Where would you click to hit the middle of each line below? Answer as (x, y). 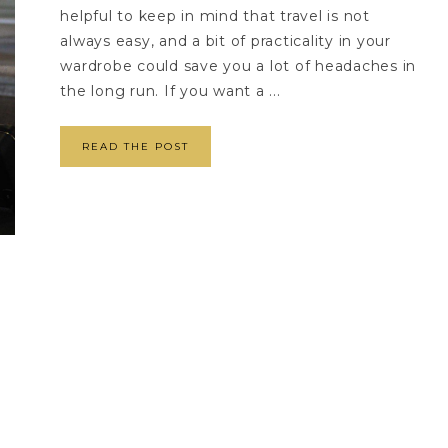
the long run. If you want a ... (170, 90)
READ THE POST (136, 146)
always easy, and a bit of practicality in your (225, 40)
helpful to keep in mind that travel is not (215, 15)
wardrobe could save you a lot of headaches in (238, 65)
